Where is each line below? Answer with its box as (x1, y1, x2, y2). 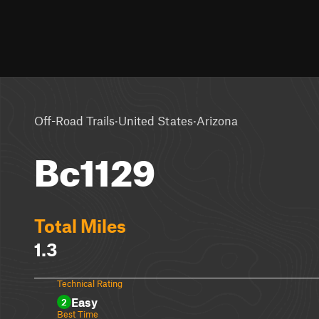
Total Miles (34, 215, 126, 236)
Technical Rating (57, 278, 122, 289)
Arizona (197, 113, 238, 127)
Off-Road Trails (34, 113, 115, 127)
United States (118, 113, 193, 127)
